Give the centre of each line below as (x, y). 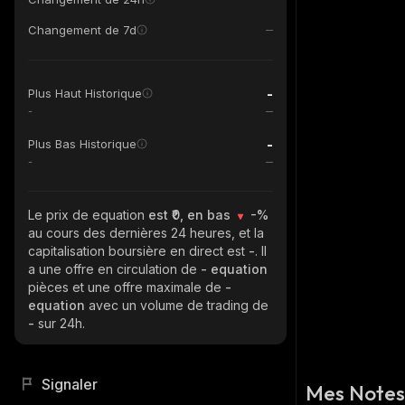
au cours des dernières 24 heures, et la (146, 233)
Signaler (70, 384)
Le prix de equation (88, 215)
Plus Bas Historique (82, 144)
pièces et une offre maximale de (127, 287)
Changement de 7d (82, 30)
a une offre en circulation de (114, 269)
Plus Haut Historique (85, 93)
